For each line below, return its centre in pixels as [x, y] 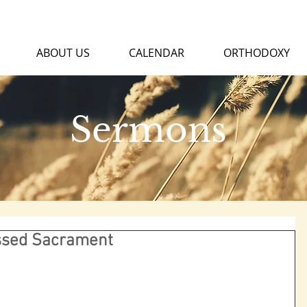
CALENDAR [156, 53]
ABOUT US [63, 53]
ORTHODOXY [256, 53]
